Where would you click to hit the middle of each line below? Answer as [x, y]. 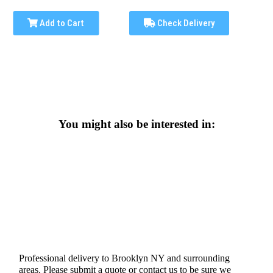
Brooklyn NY [138, 258]
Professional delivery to [66, 258]
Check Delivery [185, 23]
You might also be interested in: [136, 124]
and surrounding [197, 258]
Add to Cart [61, 23]
